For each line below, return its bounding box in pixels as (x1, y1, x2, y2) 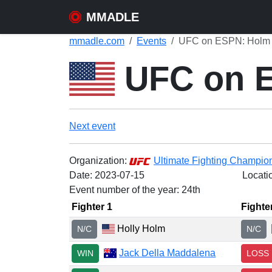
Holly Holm (115, 223, 166, 234)
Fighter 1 (72, 202, 112, 212)
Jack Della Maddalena (119, 247, 216, 258)
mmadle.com (69, 36, 124, 46)
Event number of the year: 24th (69, 185, 200, 195)
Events (137, 36, 166, 46)
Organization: (69, 155, 129, 166)
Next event (69, 121, 115, 131)
